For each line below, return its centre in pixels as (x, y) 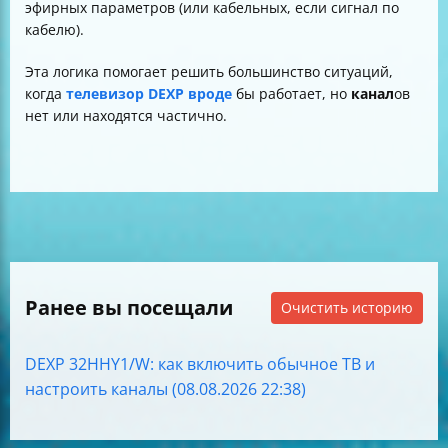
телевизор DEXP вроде (149, 93)
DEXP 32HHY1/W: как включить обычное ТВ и (200, 364)
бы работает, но (291, 93)
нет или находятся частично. (126, 115)
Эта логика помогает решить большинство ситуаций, (209, 71)
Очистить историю (347, 307)
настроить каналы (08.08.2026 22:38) (165, 389)
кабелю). (54, 29)
